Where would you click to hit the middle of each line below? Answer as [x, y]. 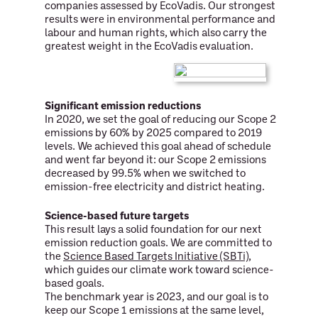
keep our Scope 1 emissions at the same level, [154, 311]
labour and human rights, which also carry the [156, 34]
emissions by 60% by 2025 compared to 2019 [153, 133]
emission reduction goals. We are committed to [158, 244]
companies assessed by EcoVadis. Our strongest [160, 7]
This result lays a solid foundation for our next [153, 230]
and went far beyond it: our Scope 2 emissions [155, 160]
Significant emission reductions [123, 106]
